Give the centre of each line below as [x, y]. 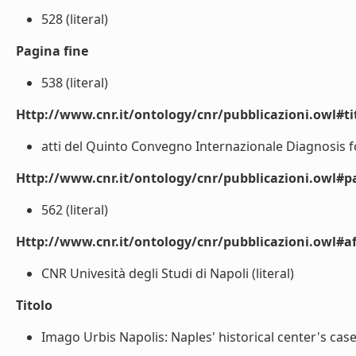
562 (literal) [75, 210]
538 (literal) [75, 83]
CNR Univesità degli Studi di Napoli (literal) [168, 273]
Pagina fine [52, 51]
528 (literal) [75, 19]
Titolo [34, 305]
